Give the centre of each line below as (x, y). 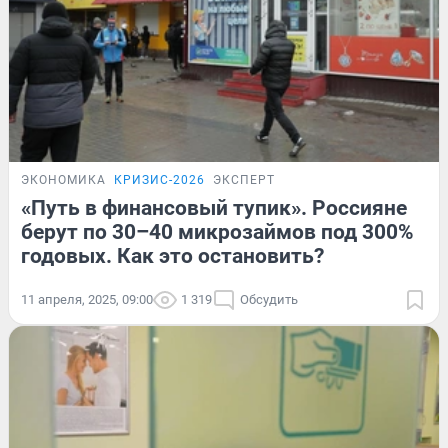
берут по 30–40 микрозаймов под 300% (217, 231)
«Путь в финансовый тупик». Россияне (214, 207)
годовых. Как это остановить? (172, 255)
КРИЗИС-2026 (159, 179)
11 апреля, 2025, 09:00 (87, 299)
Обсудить (269, 299)
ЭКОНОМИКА (63, 179)
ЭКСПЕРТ (244, 179)
